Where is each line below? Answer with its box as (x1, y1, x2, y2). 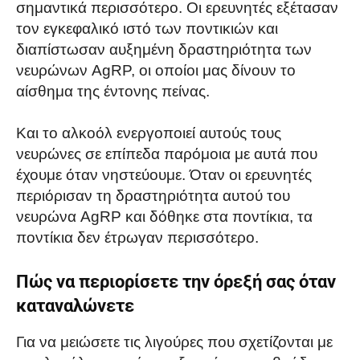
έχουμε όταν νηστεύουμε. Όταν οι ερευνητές (16, 166, 312, 183)
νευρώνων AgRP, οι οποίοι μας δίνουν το (16, 61, 296, 79)
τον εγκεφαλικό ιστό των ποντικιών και (16, 19, 278, 37)
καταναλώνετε (16, 295, 138, 316)
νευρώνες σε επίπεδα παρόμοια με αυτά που (16, 145, 317, 162)
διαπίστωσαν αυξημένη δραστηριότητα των (16, 40, 312, 58)
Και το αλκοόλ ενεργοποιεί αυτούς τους (16, 124, 281, 141)
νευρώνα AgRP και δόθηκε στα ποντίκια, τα (16, 207, 313, 225)
